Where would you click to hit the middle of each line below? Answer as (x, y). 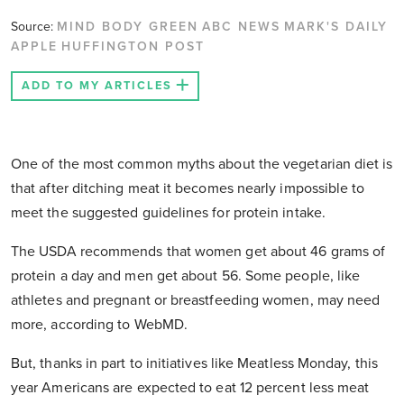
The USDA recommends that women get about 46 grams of (198, 252)
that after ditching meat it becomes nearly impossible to (188, 189)
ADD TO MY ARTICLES (97, 86)
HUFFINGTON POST (133, 47)
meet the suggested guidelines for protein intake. (168, 213)
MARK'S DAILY (336, 27)
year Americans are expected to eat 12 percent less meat (190, 388)
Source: (34, 27)
